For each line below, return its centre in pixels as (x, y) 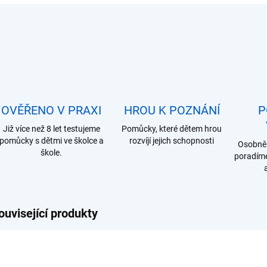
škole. (51, 153)
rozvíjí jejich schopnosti (172, 141)
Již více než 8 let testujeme (51, 129)
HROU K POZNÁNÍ (172, 110)
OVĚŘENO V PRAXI (51, 110)
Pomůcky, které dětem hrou (172, 129)
